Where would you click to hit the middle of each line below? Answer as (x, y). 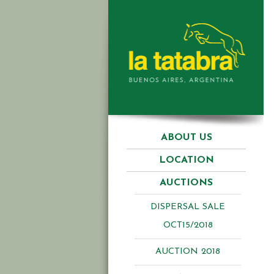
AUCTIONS (186, 183)
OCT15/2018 (188, 225)
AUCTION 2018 (188, 252)
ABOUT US (186, 138)
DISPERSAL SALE (188, 207)
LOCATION (186, 160)
